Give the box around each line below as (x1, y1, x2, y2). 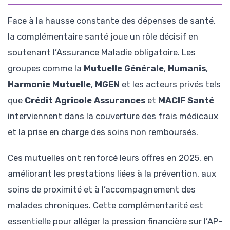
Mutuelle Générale (84, 63, 164, 73)
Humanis (168, 63, 206, 73)
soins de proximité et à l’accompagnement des (8, 184, 196, 195)
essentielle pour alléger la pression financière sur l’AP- (8, 216, 222, 227)
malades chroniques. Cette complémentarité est (8, 200, 203, 211)
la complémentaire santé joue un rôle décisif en (8, 31, 198, 42)
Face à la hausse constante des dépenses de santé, (8, 15, 216, 26)
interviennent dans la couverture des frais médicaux (8, 110, 218, 121)
